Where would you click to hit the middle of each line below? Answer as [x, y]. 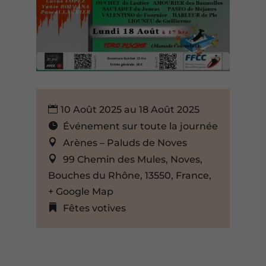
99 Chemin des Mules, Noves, [132, 160]
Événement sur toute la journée [140, 126]
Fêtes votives [94, 208]
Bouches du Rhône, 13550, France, [129, 176]
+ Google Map [80, 192]
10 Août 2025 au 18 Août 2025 [130, 110]
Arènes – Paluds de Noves [125, 143]
